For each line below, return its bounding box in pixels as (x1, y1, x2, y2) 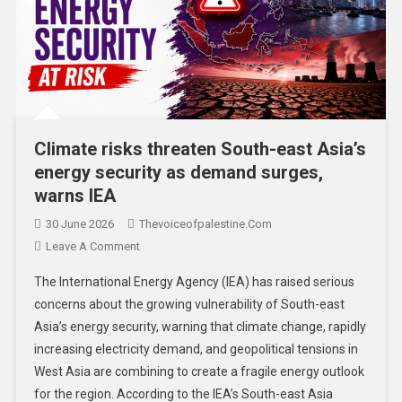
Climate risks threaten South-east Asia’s (33, 138, 366, 161)
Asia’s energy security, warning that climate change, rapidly (33, 319, 366, 335)
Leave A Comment (45, 240, 140, 254)
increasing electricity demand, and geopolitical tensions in (33, 342, 358, 357)
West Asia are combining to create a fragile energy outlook (33, 364, 364, 380)
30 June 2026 (45, 217, 114, 232)
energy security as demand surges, (33, 162, 323, 184)
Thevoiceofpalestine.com (138, 217, 272, 232)
